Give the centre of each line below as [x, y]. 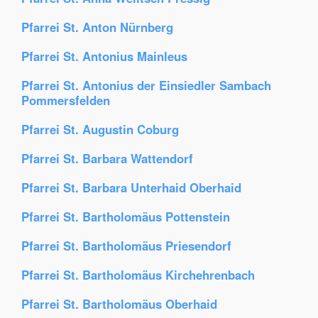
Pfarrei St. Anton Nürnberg [97, 27]
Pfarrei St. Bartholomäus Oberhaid [119, 304]
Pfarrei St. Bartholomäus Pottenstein [126, 216]
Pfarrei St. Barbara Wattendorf [107, 158]
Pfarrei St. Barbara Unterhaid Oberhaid [131, 187]
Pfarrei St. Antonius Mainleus [104, 56]
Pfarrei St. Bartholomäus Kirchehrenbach [138, 275]
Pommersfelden [66, 100]
